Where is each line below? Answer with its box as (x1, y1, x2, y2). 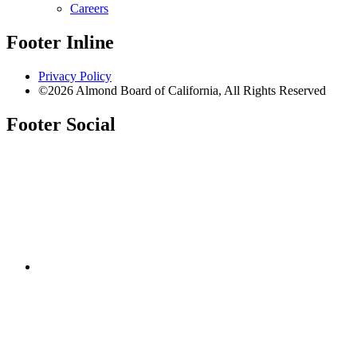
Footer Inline (6, 32, 114, 53)
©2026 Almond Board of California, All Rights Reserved (38, 83, 326, 97)
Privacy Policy (38, 69, 112, 83)
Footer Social (6, 113, 116, 135)
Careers (70, 2, 108, 16)
